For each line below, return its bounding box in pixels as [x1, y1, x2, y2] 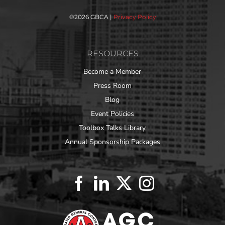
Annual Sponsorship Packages [64, 137, 160, 147]
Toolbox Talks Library [79, 123, 146, 133]
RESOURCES [86, 48, 139, 58]
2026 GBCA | [74, 13, 114, 21]
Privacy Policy [113, 13, 156, 21]
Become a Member [83, 66, 141, 76]
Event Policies [90, 108, 134, 119]
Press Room [93, 80, 132, 90]
